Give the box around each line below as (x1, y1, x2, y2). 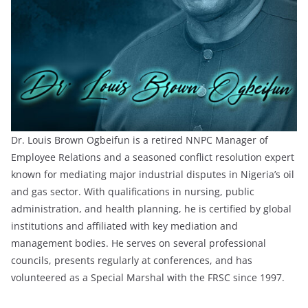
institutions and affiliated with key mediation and (11, 219, 238, 233)
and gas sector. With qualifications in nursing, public (11, 185, 254, 199)
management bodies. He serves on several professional (11, 236, 266, 250)
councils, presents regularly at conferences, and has (11, 254, 252, 267)
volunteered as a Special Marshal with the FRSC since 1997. (11, 271, 285, 285)
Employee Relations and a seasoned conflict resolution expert (11, 151, 294, 164)
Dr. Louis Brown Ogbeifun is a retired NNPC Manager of (11, 133, 268, 147)
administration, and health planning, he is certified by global (11, 202, 291, 216)
